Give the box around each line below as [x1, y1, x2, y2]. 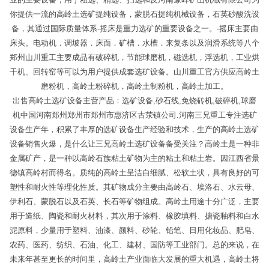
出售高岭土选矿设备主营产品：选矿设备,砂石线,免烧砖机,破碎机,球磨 [13, 96, 256, 105]
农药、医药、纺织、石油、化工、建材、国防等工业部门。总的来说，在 [10, 240, 259, 249]
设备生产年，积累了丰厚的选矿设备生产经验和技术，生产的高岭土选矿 [10, 125, 259, 134]
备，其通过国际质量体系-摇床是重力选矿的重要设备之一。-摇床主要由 [11, 24, 258, 33]
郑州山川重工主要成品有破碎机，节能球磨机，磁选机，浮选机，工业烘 [10, 53, 259, 62]
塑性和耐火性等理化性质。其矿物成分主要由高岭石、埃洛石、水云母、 [10, 183, 259, 192]
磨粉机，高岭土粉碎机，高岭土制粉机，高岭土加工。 [41, 82, 228, 91]
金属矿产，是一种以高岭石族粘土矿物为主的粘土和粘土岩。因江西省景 [10, 154, 259, 163]
